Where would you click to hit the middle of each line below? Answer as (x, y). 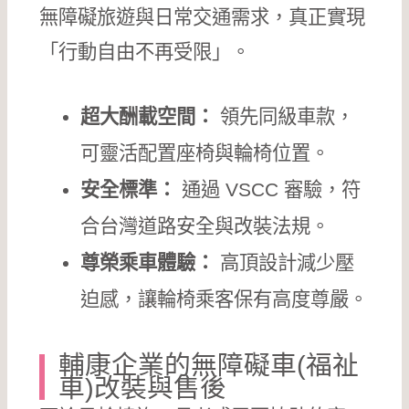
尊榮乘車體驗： (148, 262)
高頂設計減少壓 (285, 262)
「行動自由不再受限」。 (145, 52)
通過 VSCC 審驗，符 (269, 189)
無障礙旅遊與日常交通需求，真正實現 (203, 17)
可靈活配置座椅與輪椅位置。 (205, 153)
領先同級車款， (285, 116)
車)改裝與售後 (143, 388)
